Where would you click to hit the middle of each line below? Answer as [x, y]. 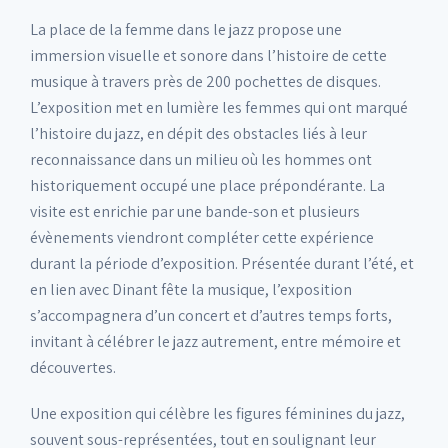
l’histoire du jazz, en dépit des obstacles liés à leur [198, 133]
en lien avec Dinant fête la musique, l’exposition [191, 289]
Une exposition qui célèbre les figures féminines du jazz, [217, 413]
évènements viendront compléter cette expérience [202, 237]
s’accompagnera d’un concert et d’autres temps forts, [211, 315]
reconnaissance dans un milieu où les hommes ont [201, 159]
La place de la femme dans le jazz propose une [186, 29]
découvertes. [73, 367]
